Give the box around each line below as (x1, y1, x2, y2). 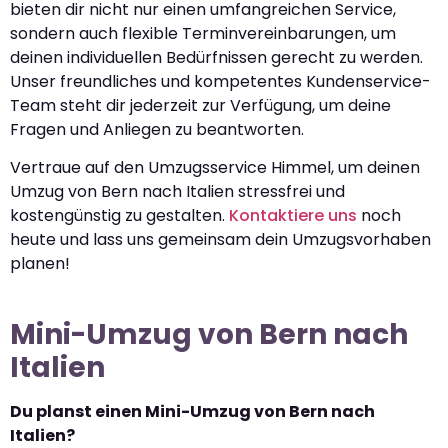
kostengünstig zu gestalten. (10, 204, 229, 228)
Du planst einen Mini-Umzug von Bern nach (10, 400, 375, 424)
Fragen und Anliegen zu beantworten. (10, 117, 304, 141)
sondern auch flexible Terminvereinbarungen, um (10, 21, 396, 45)
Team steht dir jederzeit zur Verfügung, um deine (10, 93, 391, 117)
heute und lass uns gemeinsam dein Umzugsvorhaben (10, 228, 431, 252)
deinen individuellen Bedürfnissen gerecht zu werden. (10, 45, 423, 69)
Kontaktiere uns (229, 204, 357, 228)
